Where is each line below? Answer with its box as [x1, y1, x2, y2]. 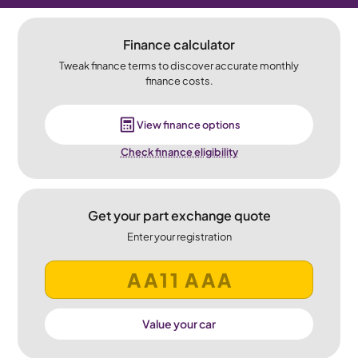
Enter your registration [126, 230, 232, 243]
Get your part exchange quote [87, 207, 271, 224]
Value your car [142, 316, 216, 331]
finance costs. [145, 74, 213, 87]
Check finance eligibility [120, 145, 238, 158]
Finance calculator [123, 36, 235, 53]
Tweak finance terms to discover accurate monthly [59, 59, 299, 72]
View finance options [137, 117, 241, 131]
